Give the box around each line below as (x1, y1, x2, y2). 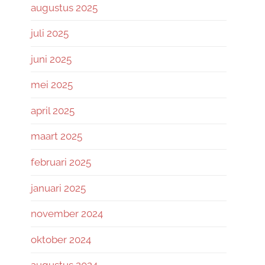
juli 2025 (31, 27, 69, 40)
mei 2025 (31, 79, 73, 91)
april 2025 (31, 104, 75, 117)
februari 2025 (31, 156, 91, 169)
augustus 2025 (31, 1, 98, 14)
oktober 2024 (31, 233, 91, 245)
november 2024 (31, 208, 103, 220)
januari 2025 (31, 182, 86, 194)
